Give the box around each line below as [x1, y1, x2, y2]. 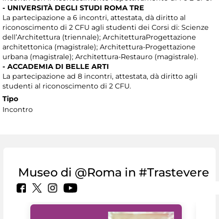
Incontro [2, 105, 33, 114]
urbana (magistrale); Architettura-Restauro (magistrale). [2, 52, 198, 62]
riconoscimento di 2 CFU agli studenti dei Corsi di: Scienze [2, 23, 209, 32]
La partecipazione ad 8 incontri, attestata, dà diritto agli [2, 72, 197, 81]
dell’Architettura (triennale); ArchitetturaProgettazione [2, 33, 196, 42]
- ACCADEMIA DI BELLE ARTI [2, 62, 109, 71]
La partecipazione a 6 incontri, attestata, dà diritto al [2, 13, 186, 22]
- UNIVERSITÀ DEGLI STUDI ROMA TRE [2, 3, 144, 13]
